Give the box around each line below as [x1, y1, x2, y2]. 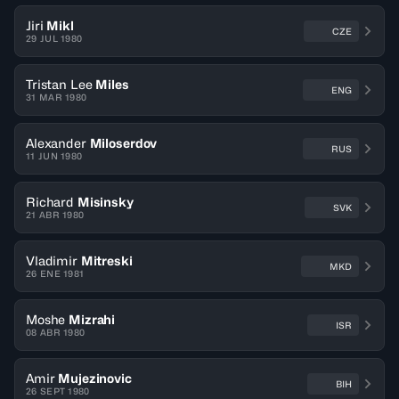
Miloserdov [89, 135, 158, 151]
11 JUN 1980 [26, 151, 83, 161]
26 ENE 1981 [26, 268, 85, 279]
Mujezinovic [58, 370, 132, 386]
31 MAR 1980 [26, 92, 87, 102]
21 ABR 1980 [26, 209, 85, 220]
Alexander [26, 135, 86, 151]
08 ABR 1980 [26, 327, 85, 338]
